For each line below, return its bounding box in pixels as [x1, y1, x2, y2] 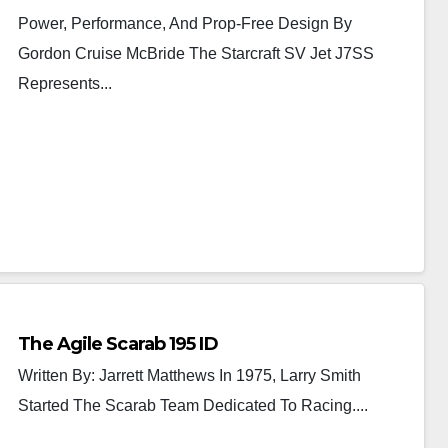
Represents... [18, 75, 113, 92]
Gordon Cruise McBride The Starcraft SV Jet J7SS [18, 45, 375, 62]
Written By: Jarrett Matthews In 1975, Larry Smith [18, 367, 362, 384]
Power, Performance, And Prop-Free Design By [18, 15, 353, 32]
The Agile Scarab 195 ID [18, 333, 218, 355]
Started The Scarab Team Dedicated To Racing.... [18, 397, 369, 414]
